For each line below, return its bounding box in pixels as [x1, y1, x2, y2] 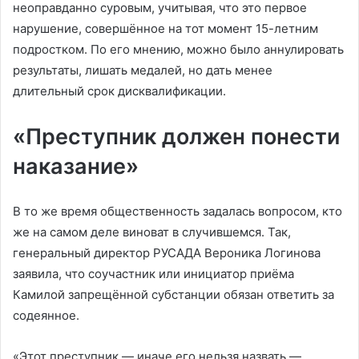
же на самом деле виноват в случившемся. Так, [13, 224, 291, 240]
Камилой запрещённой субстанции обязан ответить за [13, 286, 334, 302]
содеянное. [13, 307, 79, 323]
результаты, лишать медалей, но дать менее [13, 62, 272, 78]
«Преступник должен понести [13, 123, 340, 150]
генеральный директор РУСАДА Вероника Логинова [13, 244, 321, 260]
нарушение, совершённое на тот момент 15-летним [13, 20, 318, 36]
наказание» [13, 152, 139, 179]
